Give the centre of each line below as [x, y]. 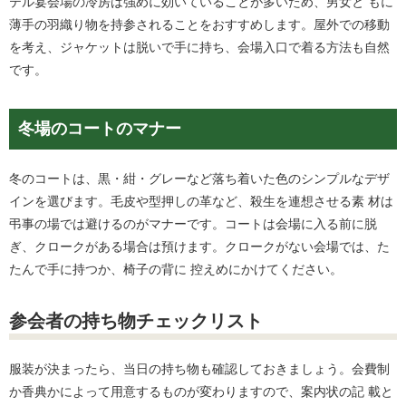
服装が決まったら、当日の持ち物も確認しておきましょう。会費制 [199, 369]
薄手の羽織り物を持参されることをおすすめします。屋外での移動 [199, 24]
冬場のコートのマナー [100, 129]
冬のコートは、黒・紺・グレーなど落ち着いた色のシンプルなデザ [199, 179]
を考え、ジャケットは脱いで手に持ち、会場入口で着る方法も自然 [199, 47]
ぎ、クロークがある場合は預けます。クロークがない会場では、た [199, 246]
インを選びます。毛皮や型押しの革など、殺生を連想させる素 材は [201, 201]
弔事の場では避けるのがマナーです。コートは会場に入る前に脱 [193, 224]
